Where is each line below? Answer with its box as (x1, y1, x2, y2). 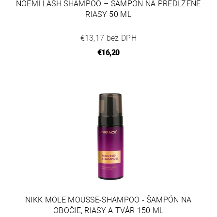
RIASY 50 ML (85, 10, 132, 19)
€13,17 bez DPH (80, 33, 137, 43)
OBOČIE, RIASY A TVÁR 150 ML (53, 206, 164, 216)
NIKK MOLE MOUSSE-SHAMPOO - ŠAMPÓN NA (25, 195, 192, 205)
